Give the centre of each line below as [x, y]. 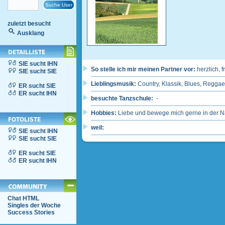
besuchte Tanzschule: [123, 98]
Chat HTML [23, 198]
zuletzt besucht [29, 24]
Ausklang [31, 33]
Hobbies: [104, 113]
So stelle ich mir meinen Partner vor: [144, 69]
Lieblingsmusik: [114, 84]
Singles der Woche [34, 205]
